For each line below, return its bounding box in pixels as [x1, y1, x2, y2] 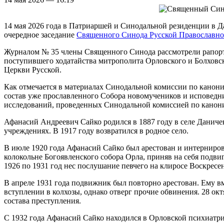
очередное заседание [4, 30, 76, 39]
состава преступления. [4, 196, 81, 205]
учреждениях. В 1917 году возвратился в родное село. [4, 126, 188, 135]
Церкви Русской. [4, 65, 61, 74]
